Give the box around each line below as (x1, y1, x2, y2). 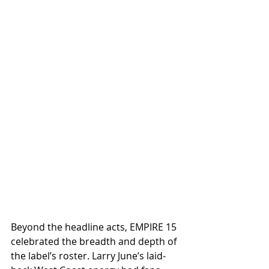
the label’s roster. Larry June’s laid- (11, 249, 166, 263)
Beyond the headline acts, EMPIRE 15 (11, 220, 179, 234)
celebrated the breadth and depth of (11, 235, 179, 249)
